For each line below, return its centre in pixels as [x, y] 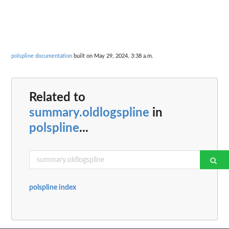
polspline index [53, 188]
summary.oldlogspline [89, 113]
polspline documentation [42, 56]
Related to [57, 98]
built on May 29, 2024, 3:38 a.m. [113, 56]
